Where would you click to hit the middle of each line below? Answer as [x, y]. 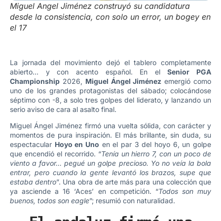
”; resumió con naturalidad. [132, 201]
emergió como [186, 81]
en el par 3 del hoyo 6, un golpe [155, 145]
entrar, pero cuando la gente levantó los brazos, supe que [110, 173]
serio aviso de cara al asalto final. [63, 109]
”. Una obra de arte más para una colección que [134, 182]
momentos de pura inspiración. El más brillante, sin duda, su [110, 135]
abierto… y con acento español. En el [89, 72]
